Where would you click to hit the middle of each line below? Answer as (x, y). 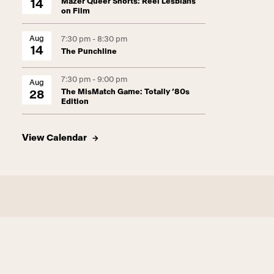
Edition (75, 102)
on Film (76, 11)
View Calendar (54, 138)
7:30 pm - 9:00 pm (94, 80)
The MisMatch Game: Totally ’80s (125, 92)
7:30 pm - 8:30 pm (94, 39)
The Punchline (89, 52)
